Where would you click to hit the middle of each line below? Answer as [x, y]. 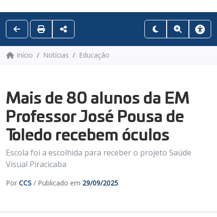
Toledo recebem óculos [88, 133]
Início [24, 55]
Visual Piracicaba [36, 164]
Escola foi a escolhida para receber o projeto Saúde [99, 152]
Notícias [56, 55]
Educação [94, 55]
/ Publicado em [57, 183]
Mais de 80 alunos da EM [98, 96]
